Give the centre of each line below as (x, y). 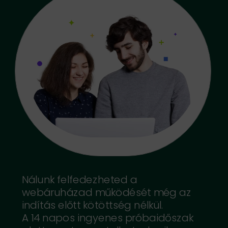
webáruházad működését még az (106, 192)
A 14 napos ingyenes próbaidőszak (107, 218)
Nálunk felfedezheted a (79, 179)
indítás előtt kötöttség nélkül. (94, 205)
